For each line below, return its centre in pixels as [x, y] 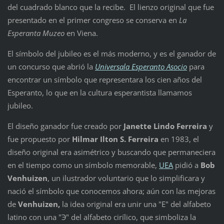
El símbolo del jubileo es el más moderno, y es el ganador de [111, 54]
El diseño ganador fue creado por [65, 126]
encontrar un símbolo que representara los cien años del [104, 80]
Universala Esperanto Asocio [141, 67]
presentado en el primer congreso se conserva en [93, 20]
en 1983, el [178, 139]
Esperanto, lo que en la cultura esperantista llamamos [99, 93]
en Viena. [81, 33]
